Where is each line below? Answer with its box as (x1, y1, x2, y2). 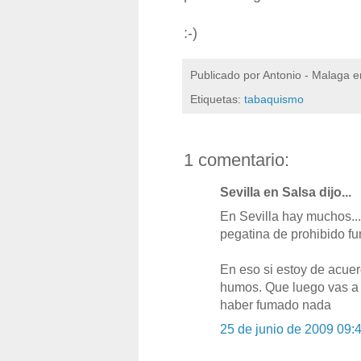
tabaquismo (244, 92, 304, 106)
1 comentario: (184, 149, 289, 170)
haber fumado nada (220, 297, 331, 312)
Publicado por (190, 68, 263, 82)
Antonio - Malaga (263, 68, 350, 82)
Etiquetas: (190, 92, 244, 106)
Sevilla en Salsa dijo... (220, 185, 351, 199)
